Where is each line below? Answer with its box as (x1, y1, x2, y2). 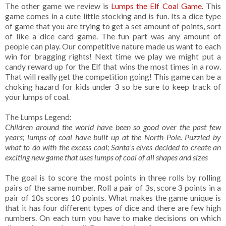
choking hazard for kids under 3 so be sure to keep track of (5, 82, 221, 92)
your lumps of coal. (5, 92, 70, 102)
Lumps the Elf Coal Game (111, 1, 202, 11)
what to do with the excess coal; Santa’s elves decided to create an (5, 142, 221, 152)
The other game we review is (5, 1, 111, 11)
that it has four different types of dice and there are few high (5, 203, 221, 213)
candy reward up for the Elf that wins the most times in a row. (5, 62, 221, 72)
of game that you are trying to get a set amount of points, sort (5, 21, 221, 31)
